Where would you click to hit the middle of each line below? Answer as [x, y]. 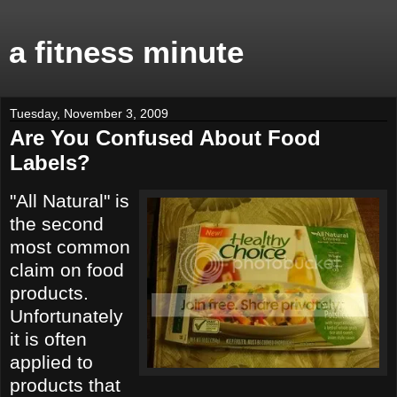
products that [65, 385]
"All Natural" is [70, 200]
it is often [48, 339]
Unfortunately [66, 315]
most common [70, 246]
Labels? [50, 163]
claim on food [67, 269]
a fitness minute [126, 52]
